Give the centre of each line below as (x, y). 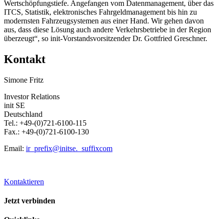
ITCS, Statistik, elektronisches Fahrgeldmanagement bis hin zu (100, 12)
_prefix (41, 148)
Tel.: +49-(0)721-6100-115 (45, 123)
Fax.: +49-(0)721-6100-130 (46, 131)
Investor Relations (32, 96)
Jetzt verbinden (30, 200)
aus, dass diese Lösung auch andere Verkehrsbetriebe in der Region (108, 29)
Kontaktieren (24, 181)
